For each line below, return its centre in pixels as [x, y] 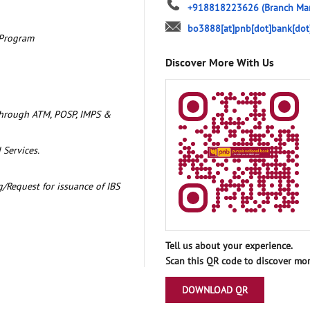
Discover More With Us [220, 62]
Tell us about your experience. [229, 245]
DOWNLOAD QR [215, 290]
